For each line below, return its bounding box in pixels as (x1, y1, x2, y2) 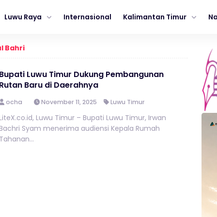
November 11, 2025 (40, 98, 97, 106)
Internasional (63, 12, 111, 22)
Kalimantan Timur (123, 12, 186, 22)
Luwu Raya (4, 12, 42, 22)
